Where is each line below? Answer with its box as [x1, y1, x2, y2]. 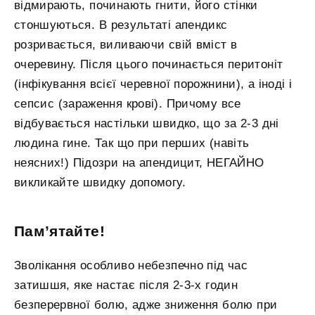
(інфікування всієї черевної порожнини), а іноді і [14, 77, 292, 91]
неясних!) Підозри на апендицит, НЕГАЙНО [14, 155, 264, 169]
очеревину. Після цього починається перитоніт [14, 57, 283, 71]
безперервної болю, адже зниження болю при [14, 298, 278, 312]
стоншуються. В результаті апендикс [14, 18, 228, 32]
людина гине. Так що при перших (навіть [14, 136, 250, 150]
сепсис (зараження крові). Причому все [14, 96, 241, 110]
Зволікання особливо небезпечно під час [14, 259, 248, 273]
